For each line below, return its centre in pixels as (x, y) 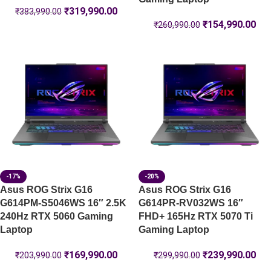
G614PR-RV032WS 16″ (191, 203)
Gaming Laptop (174, 230)
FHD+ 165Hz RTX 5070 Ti (196, 216)
